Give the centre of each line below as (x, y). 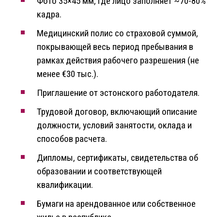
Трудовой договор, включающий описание (117, 112)
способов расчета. (72, 139)
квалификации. (65, 185)
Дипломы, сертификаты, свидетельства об (117, 158)
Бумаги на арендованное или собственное (116, 204)
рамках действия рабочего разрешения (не (118, 61)
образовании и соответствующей (99, 171)
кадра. (49, 15)
